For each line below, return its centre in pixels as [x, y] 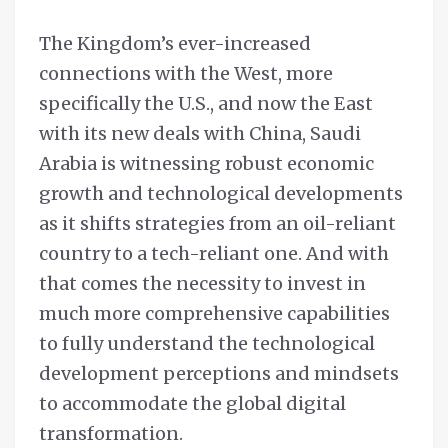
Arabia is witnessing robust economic [206, 164]
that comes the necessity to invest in [202, 284]
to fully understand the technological [207, 344]
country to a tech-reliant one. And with [214, 254]
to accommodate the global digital [192, 404]
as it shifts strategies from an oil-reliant [217, 224]
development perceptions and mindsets [219, 374]
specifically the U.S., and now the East [206, 104]
